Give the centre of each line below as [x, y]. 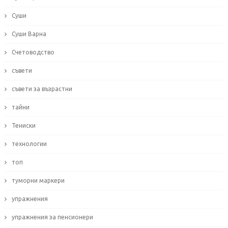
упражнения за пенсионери [52, 217]
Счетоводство [33, 52]
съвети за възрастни [42, 89]
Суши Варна [29, 34]
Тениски [23, 126]
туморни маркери [38, 181]
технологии [29, 144]
